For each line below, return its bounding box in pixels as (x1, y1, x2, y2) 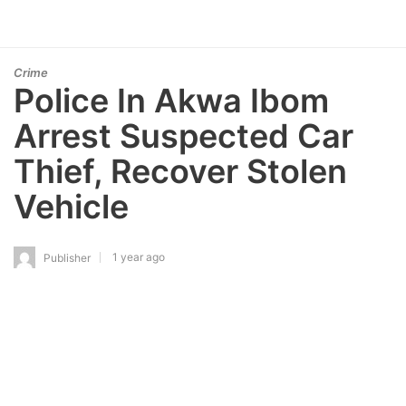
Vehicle (14, 187, 129, 227)
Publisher (43, 250, 91, 265)
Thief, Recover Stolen (14, 151, 347, 191)
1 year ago (112, 249, 165, 264)
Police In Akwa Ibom (14, 81, 329, 121)
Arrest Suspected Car (14, 116, 353, 156)
